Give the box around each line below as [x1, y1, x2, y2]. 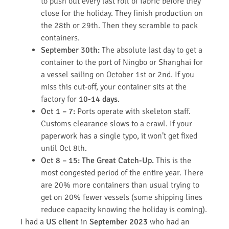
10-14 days [79, 94, 118, 105]
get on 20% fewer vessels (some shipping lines [41, 192, 202, 203]
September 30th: [41, 45, 100, 56]
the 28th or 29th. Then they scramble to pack [41, 20, 198, 31]
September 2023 [89, 217, 148, 227]
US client [46, 217, 79, 227]
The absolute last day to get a [100, 45, 202, 56]
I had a [20, 217, 46, 227]
